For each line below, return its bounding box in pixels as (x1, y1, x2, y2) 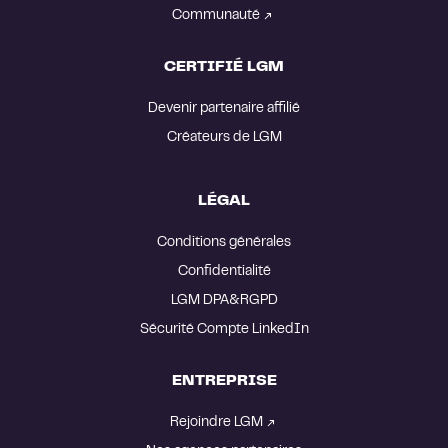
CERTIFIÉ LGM (164, 59, 284, 74)
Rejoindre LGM (169, 416, 263, 429)
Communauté (172, 9, 260, 22)
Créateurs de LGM (166, 131, 282, 144)
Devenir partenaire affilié (148, 102, 300, 115)
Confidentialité (177, 265, 271, 278)
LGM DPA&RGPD (170, 294, 278, 307)
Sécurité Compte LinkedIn (139, 323, 309, 336)
